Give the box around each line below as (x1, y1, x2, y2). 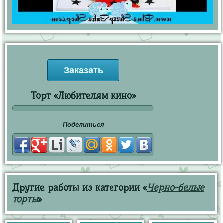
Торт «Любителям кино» (30, 90, 136, 101)
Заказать (63, 65, 103, 75)
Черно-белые (147, 182, 204, 193)
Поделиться (62, 121, 104, 128)
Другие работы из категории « (12, 182, 147, 193)
